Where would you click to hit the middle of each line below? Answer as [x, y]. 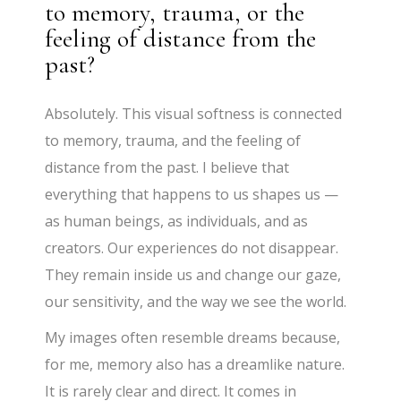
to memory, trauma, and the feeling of [173, 141]
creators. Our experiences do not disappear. [192, 248]
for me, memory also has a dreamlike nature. [195, 365]
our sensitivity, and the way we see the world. [196, 302]
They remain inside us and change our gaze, [193, 275]
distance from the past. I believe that [167, 168]
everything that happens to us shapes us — [192, 195]
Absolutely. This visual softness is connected [194, 114]
